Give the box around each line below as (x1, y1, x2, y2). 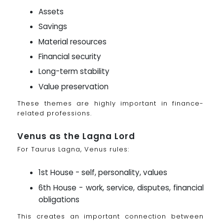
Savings (38, 21, 68, 32)
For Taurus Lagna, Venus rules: (17, 144, 129, 154)
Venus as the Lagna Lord (17, 130, 135, 142)
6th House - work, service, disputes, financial (38, 182, 204, 193)
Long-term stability (38, 66, 110, 77)
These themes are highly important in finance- (17, 98, 204, 108)
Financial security (38, 51, 102, 62)
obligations (38, 194, 80, 205)
